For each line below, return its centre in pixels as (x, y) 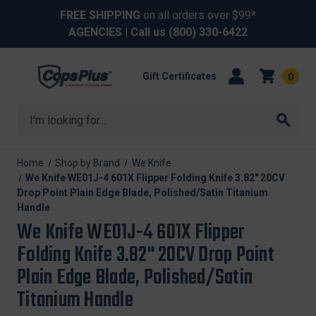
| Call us (145, 32)
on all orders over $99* (198, 15)
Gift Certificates (179, 76)
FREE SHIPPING (100, 15)
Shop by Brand (88, 163)
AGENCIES (95, 32)
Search (35, 113)
